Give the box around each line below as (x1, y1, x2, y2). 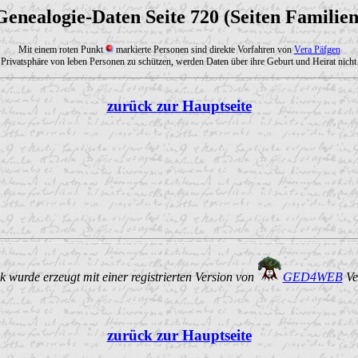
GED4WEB (282, 270, 343, 284)
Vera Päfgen (293, 43, 340, 55)
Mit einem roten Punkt (18, 43, 105, 55)
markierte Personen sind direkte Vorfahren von (113, 43, 294, 55)
